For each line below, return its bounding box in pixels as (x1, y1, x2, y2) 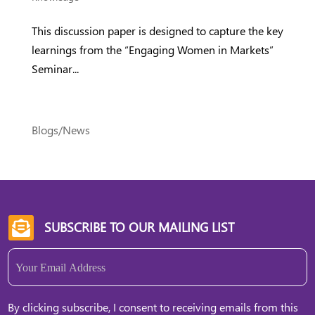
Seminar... (31, 60, 79, 76)
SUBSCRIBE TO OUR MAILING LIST (44, 217, 234, 236)
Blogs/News (31, 122, 90, 137)
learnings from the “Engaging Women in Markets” (31, 41, 274, 57)
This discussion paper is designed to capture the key (31, 22, 283, 38)
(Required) (9, 270, 53, 283)
